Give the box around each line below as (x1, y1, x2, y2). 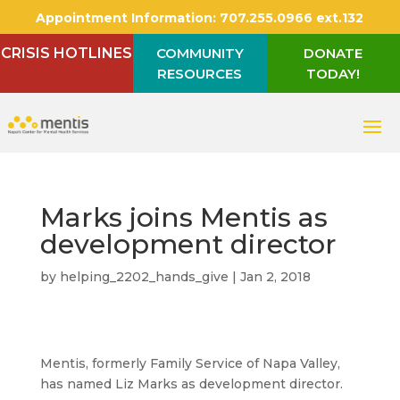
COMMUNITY (155, 45, 244, 62)
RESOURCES (157, 65, 243, 82)
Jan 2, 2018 (239, 269, 311, 285)
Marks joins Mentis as (39, 201, 328, 234)
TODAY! (306, 65, 361, 82)
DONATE (304, 45, 363, 62)
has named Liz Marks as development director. (39, 376, 343, 392)
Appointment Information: (36, 10, 217, 26)
